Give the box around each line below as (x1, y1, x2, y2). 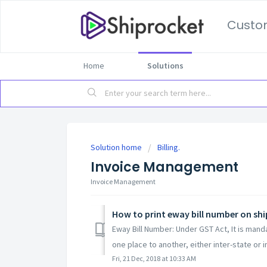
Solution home (91, 142, 144, 153)
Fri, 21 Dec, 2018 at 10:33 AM (112, 253, 196, 263)
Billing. (157, 142, 180, 153)
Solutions (147, 60, 184, 71)
